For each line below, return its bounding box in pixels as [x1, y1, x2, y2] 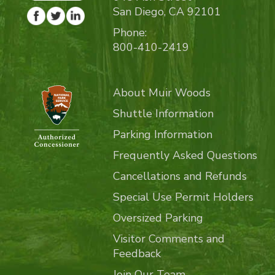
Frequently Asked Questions [112, 147, 257, 163]
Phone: [112, 25, 147, 40]
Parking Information [112, 126, 212, 142]
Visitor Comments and [112, 231, 225, 246]
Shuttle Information [112, 106, 214, 121]
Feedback [112, 246, 161, 261]
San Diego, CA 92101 [112, 4, 221, 19]
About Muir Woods [112, 85, 211, 100]
